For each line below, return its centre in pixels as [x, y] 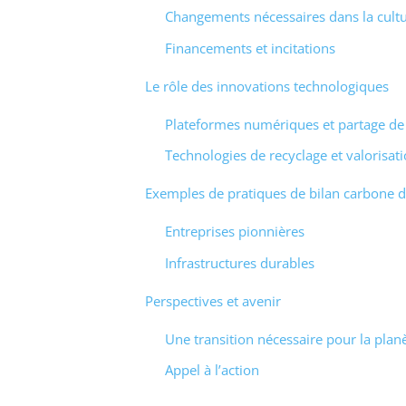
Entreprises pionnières [235, 232]
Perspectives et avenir [213, 300]
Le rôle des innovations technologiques [266, 86]
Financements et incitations [250, 48]
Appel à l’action [212, 370]
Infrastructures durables [240, 262]
